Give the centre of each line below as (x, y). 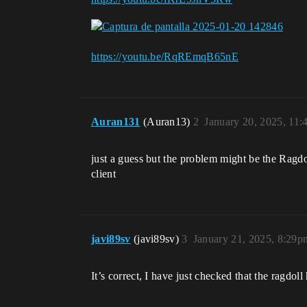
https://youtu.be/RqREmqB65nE (165, 56)
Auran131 (116, 121)
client (103, 173)
